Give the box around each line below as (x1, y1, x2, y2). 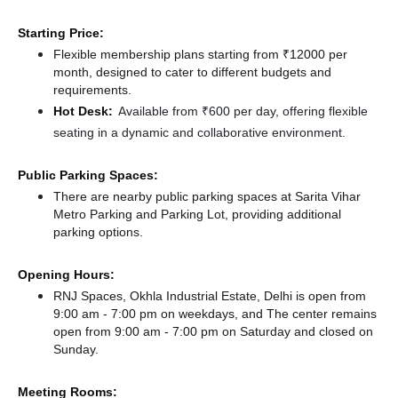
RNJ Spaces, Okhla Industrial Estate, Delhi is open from (53, 288, 366, 304)
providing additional (228, 206, 341, 222)
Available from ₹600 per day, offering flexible (118, 103, 368, 119)
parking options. (53, 224, 143, 240)
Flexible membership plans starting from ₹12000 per (53, 46, 347, 62)
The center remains (267, 306, 377, 322)
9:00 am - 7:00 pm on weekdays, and (53, 306, 267, 322)
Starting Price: (18, 25, 104, 41)
